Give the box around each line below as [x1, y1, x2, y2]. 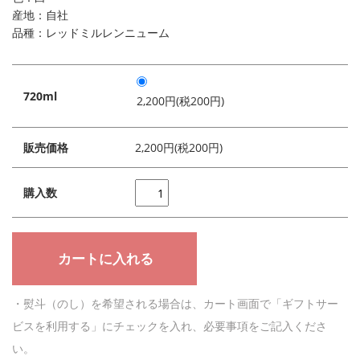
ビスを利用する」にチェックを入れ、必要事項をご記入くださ [12, 317, 327, 333]
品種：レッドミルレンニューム [12, 25, 170, 41]
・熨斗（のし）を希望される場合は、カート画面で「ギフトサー [12, 295, 338, 311]
